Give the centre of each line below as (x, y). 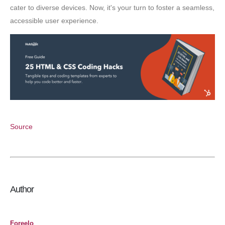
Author (22, 189)
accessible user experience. (54, 20)
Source (21, 126)
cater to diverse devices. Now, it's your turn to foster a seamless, (112, 7)
